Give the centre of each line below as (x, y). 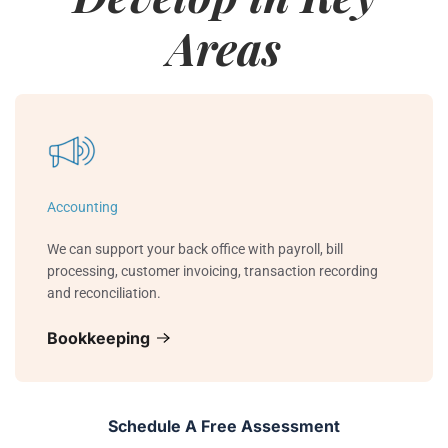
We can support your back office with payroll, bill (195, 249)
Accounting (82, 207)
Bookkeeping (98, 338)
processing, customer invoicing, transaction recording (212, 271)
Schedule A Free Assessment (224, 426)
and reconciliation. (104, 293)
